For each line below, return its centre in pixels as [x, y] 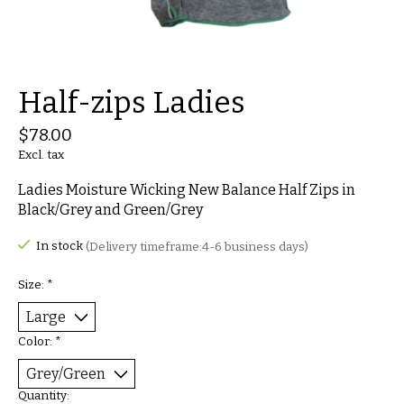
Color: [37, 342]
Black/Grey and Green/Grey [110, 210]
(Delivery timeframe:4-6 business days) [197, 247]
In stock [60, 247]
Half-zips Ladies [132, 103]
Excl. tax [41, 156]
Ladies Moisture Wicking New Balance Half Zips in [187, 190]
